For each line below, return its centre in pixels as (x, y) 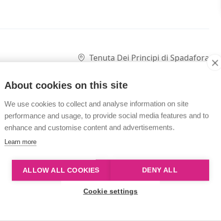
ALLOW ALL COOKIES (61, 170)
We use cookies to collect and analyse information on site (96, 103)
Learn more (20, 141)
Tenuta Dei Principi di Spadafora (149, 58)
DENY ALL (160, 170)
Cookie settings (110, 191)
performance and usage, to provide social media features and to (107, 115)
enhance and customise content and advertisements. (90, 127)
